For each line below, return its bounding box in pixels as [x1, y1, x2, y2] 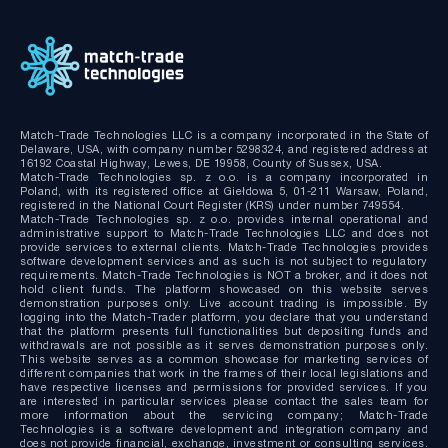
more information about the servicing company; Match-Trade [20, 408, 428, 421]
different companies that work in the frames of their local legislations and [20, 366, 428, 379]
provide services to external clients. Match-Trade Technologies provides [20, 240, 428, 253]
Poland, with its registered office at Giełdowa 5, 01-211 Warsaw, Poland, [20, 184, 428, 197]
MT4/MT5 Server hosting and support [20, 7, 268, 24]
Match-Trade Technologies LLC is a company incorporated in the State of [20, 128, 428, 141]
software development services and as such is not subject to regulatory [20, 254, 428, 267]
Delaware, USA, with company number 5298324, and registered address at [20, 142, 428, 155]
